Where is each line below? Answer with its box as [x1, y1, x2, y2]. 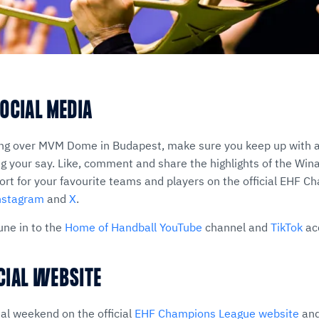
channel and [202, 220, 271, 235]
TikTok [271, 220, 303, 235]
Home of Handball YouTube [65, 220, 202, 235]
